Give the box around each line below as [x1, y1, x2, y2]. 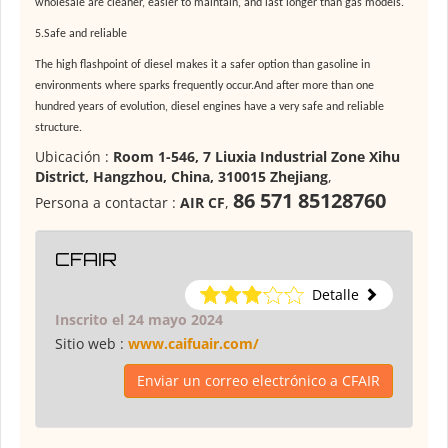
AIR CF [180, 193, 225, 213]
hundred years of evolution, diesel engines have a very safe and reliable [35, 101, 384, 114]
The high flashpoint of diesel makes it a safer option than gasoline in [35, 59, 370, 72]
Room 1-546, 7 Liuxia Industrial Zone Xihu [113, 147, 400, 167]
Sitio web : [55, 334, 128, 354]
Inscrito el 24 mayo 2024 [55, 310, 223, 330]
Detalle [312, 285, 359, 305]
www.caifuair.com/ [128, 334, 259, 354]
